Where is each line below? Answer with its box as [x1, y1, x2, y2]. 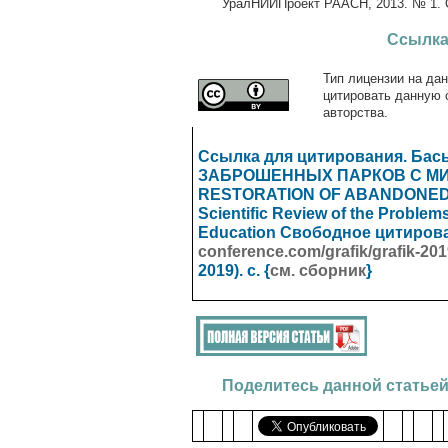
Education [198, 224, 280, 241]
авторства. [323, 105, 388, 120]
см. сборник [270, 262, 366, 279]
